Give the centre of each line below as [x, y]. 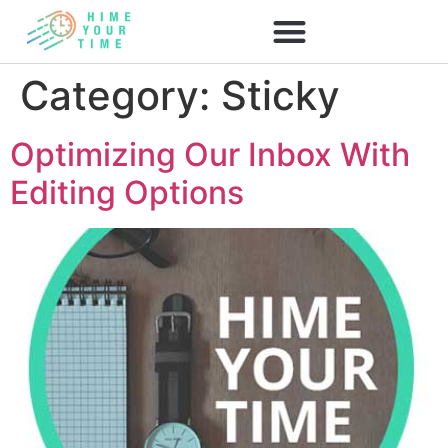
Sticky [280, 95]
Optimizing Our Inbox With [210, 154]
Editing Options [127, 192]
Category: [120, 95]
